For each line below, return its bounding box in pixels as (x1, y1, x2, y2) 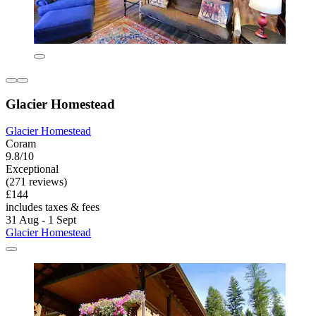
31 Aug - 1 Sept (6, 214, 76, 226)
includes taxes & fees (6, 201, 99, 214)
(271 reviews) (6, 176, 67, 188)
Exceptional (6, 163, 59, 176)
